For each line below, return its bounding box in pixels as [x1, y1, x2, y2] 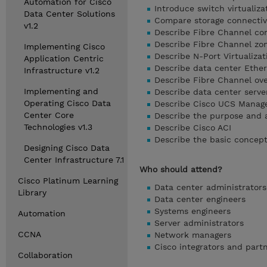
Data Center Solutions [24, 9, 115, 18]
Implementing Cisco [24, 42, 105, 51]
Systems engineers [154, 206, 231, 216]
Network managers [154, 230, 231, 240]
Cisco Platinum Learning [18, 176, 118, 185]
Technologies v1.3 [24, 122, 92, 132]
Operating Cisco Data [24, 98, 111, 108]
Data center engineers [154, 194, 246, 204]
